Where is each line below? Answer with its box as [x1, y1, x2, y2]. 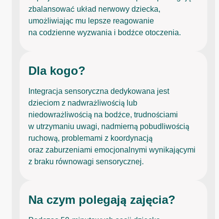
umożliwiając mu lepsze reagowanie [28, 16, 154, 25]
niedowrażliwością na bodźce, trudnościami [28, 110, 178, 119]
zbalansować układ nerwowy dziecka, [28, 4, 160, 13]
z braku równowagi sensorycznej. [28, 157, 144, 166]
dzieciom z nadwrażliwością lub [28, 98, 137, 107]
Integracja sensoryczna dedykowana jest [28, 87, 169, 95]
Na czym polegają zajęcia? [28, 193, 175, 206]
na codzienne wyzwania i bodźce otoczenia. [28, 28, 181, 37]
